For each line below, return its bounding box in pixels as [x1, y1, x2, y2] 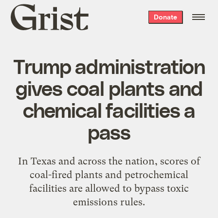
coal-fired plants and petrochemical [30, 168, 188, 181]
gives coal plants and [15, 75, 203, 100]
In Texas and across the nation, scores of [18, 155, 200, 167]
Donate [153, 13, 177, 21]
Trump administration [13, 53, 205, 78]
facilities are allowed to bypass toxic [29, 182, 189, 194]
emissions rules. [73, 196, 145, 208]
